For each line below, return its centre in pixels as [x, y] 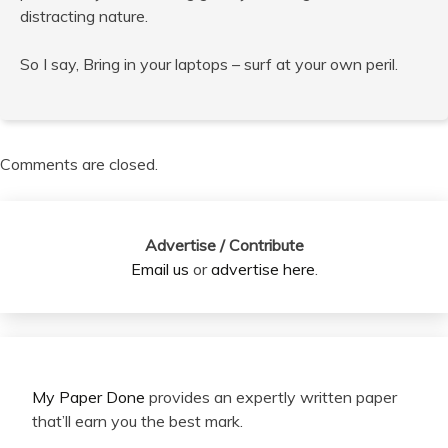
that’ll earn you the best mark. [137, 421]
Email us [159, 269]
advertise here [262, 269]
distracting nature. [84, 16]
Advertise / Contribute [224, 245]
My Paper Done [88, 397]
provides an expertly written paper [271, 397]
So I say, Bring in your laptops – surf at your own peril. [209, 64]
